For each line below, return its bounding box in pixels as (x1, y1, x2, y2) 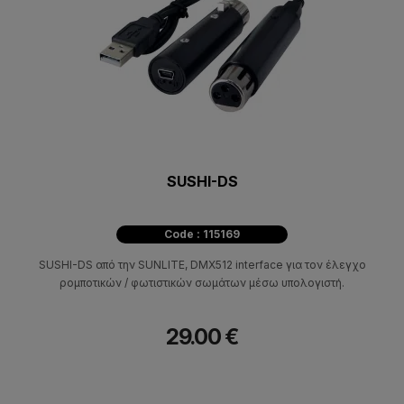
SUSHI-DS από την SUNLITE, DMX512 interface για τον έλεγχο (38, 257, 366, 271)
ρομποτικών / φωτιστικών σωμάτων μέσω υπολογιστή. (60, 275, 344, 289)
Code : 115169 (164, 226, 240, 241)
